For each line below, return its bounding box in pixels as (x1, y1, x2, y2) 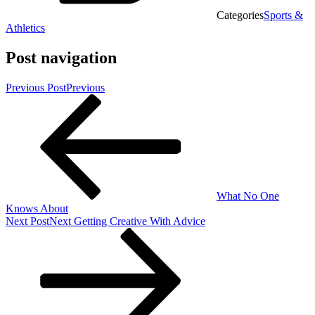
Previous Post (6, 81, 66, 94)
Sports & (264, 8, 303, 21)
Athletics (6, 21, 45, 34)
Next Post (6, 214, 49, 227)
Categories (217, 8, 264, 21)
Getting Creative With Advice (74, 214, 205, 227)
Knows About (6, 202, 68, 214)
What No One (217, 189, 279, 202)
